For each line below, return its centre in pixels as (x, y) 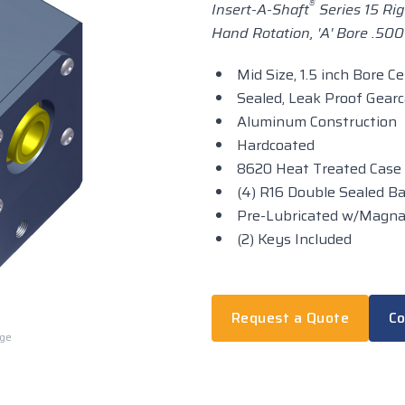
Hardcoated (276, 145)
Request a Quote (290, 318)
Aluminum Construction (317, 122)
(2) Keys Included (294, 239)
